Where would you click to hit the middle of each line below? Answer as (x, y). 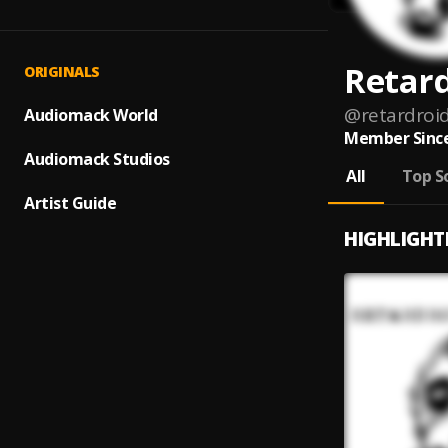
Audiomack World (91, 115)
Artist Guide (70, 203)
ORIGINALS (62, 71)
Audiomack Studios (97, 159)
